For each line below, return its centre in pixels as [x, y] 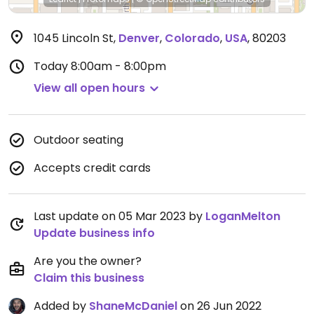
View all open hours [89, 88]
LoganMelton [243, 216]
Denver [139, 38]
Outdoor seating [78, 140]
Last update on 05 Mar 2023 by [120, 216]
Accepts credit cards [92, 168]
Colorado [192, 38]
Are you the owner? [88, 261]
